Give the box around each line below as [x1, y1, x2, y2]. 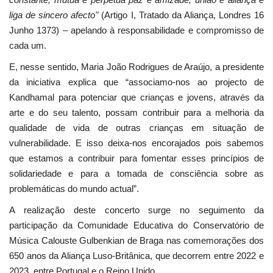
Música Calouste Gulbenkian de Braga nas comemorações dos [9, 235, 264, 246]
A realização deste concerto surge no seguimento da [9, 205, 264, 216]
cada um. [9, 40, 46, 51]
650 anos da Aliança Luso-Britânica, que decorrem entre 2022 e [9, 250, 264, 261]
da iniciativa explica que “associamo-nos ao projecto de [9, 77, 264, 88]
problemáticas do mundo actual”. [9, 183, 139, 194]
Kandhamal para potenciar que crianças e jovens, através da [9, 92, 264, 103]
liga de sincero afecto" [9, 10, 99, 21]
